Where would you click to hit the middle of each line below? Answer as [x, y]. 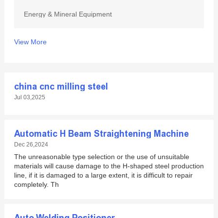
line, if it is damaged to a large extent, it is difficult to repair [103, 175]
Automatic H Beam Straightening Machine [101, 134]
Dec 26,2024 [31, 145]
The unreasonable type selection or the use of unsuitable [101, 157]
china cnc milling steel [61, 87]
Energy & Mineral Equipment [68, 14]
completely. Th [36, 184]
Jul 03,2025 [29, 97]
